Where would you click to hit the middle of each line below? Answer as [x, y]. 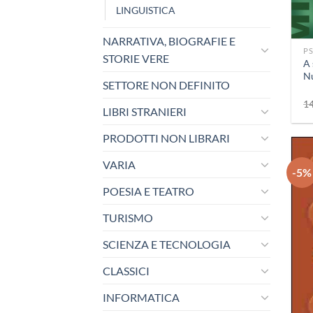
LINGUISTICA [146, 10]
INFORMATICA [141, 297]
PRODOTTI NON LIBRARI [166, 138]
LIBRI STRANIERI [145, 111]
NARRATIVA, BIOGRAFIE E [169, 41]
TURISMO [128, 217]
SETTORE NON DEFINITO [166, 85]
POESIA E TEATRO [148, 191]
